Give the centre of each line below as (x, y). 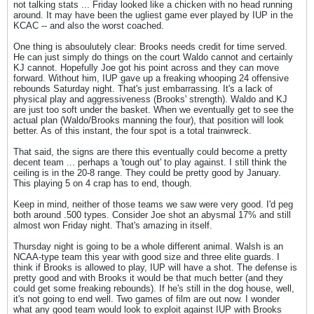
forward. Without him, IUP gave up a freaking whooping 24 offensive (151, 78)
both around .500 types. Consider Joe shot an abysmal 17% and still (152, 215)
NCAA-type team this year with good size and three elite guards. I (146, 257)
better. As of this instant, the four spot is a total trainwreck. (132, 131)
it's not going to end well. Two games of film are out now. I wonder (146, 299)
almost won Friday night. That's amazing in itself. (113, 225)
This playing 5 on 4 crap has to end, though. (103, 183)
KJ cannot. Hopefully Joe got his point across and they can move (146, 68)
